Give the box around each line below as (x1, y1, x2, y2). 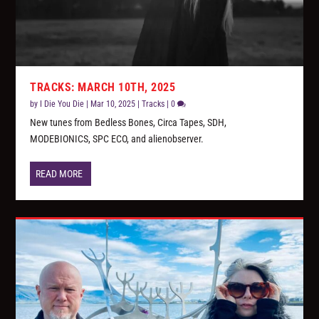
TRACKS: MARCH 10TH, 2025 (30, 80, 176, 95)
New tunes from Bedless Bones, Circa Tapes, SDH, (30, 117, 227, 129)
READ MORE (36, 168, 83, 180)
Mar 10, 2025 (90, 99, 136, 110)
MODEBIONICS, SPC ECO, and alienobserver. (30, 133, 204, 145)
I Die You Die (40, 99, 85, 110)
